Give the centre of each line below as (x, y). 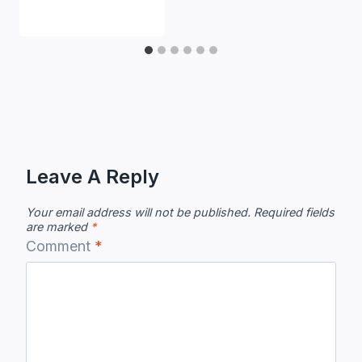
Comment (60, 246)
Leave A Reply (93, 176)
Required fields (294, 212)
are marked (58, 226)
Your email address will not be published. (138, 212)
